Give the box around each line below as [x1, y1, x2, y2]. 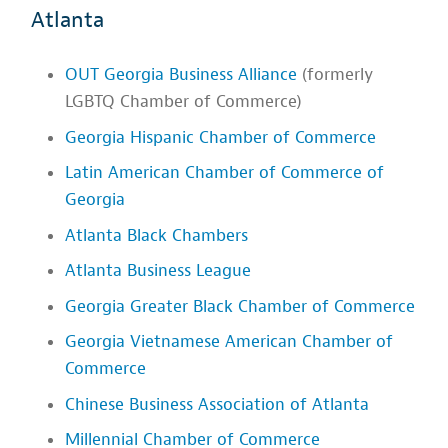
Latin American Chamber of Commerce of [65, 162, 385, 184]
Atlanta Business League [65, 260, 252, 282]
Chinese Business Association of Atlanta [65, 393, 370, 415]
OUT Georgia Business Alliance [65, 64, 298, 86]
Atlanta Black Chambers [65, 224, 249, 246]
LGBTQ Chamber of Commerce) [65, 91, 303, 113]
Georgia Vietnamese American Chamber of [65, 331, 394, 353]
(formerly [297, 64, 374, 86]
